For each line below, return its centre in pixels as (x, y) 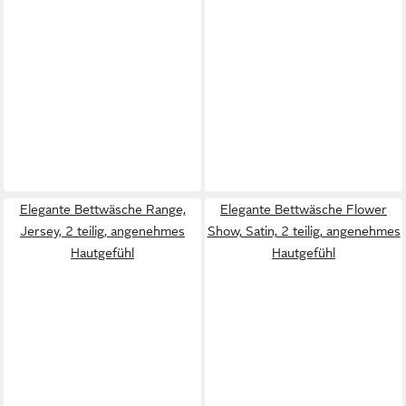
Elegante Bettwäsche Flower (304, 209)
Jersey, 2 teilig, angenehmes (102, 231)
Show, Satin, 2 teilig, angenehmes (304, 231)
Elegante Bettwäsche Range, (102, 209)
